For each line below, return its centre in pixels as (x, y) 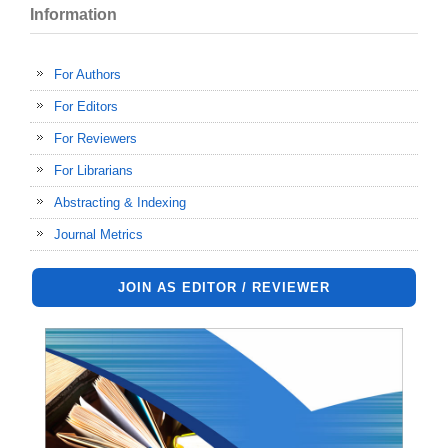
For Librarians (93, 170)
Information (73, 14)
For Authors (87, 74)
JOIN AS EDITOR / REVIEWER (224, 287)
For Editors (86, 106)
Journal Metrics (98, 234)
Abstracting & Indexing (120, 202)
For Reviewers (95, 138)
